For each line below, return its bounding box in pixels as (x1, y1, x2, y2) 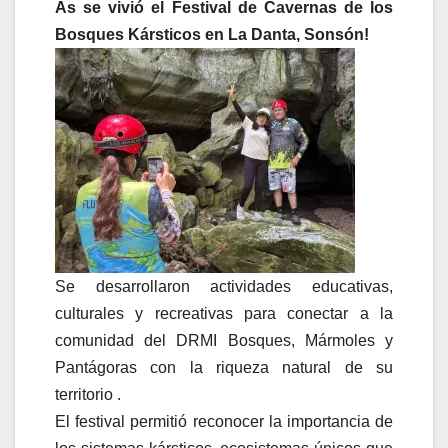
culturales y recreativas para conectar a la (55, 305, 393, 323)
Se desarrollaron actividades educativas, (55, 278, 393, 296)
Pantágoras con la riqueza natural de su (55, 359, 393, 377)
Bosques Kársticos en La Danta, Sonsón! (55, 26, 369, 44)
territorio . (55, 386, 121, 404)
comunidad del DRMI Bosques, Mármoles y (55, 332, 393, 350)
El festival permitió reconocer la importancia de (55, 413, 393, 431)
